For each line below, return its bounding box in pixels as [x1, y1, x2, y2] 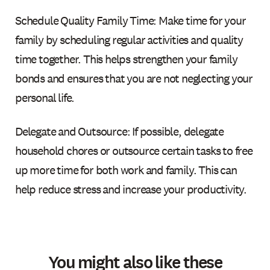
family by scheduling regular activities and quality [15, 31, 243, 48]
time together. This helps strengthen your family [15, 51, 237, 67]
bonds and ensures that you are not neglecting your [15, 70, 253, 86]
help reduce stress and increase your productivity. [15, 181, 247, 197]
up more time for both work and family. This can [15, 162, 237, 178]
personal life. [15, 89, 75, 105]
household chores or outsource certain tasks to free [15, 142, 253, 159]
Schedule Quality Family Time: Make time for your [15, 12, 246, 28]
